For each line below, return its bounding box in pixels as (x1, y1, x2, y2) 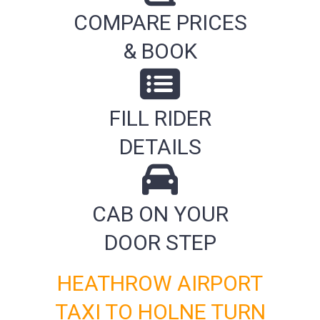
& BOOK (123, 38, 197, 64)
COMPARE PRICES (73, 9, 247, 35)
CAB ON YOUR (91, 201, 229, 226)
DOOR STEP (104, 229, 216, 255)
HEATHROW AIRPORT (57, 271, 263, 296)
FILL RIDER (109, 105, 211, 131)
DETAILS (119, 134, 201, 159)
